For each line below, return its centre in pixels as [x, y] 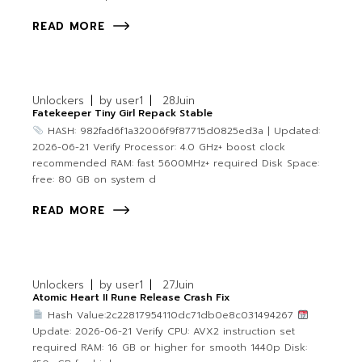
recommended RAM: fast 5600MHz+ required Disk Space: [176, 164]
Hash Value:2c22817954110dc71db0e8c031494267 [170, 316]
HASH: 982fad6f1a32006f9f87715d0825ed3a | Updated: [181, 131]
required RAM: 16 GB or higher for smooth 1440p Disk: [170, 348]
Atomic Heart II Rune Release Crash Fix [132, 298]
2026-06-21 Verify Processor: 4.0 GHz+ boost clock [159, 147]
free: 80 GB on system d [95, 180]
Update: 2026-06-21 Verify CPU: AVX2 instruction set [164, 332]
